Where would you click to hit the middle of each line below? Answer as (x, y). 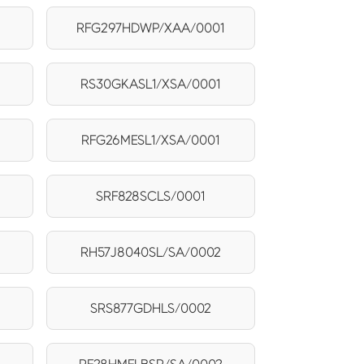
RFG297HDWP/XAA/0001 (151, 28)
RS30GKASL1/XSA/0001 (151, 84)
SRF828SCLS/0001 (151, 196)
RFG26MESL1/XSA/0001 (151, 140)
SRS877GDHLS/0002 (150, 308)
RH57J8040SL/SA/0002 (150, 252)
